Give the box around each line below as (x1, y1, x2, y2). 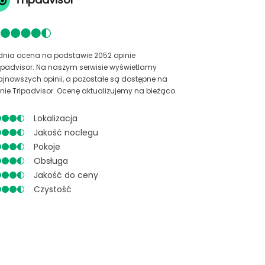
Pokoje (34, 141, 60, 153)
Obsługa (34, 155, 68, 167)
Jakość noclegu (34, 127, 98, 138)
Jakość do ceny (34, 169, 98, 181)
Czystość (34, 183, 72, 195)
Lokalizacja (34, 112, 77, 124)
